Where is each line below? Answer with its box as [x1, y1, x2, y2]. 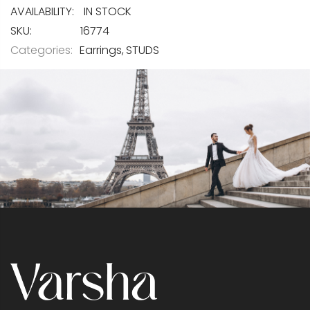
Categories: [10, 42, 73, 58]
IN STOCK [84, 3, 131, 19]
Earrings [80, 42, 122, 58]
